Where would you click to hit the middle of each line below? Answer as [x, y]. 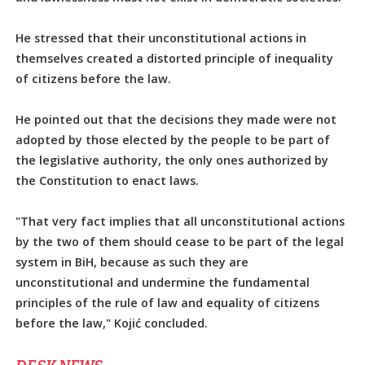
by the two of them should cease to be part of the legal [180, 242]
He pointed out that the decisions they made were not [176, 120]
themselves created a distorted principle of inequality [175, 59]
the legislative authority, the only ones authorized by [172, 161]
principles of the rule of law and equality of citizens [168, 303]
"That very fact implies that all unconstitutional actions [180, 222]
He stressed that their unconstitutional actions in [161, 38]
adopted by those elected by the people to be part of [173, 140]
